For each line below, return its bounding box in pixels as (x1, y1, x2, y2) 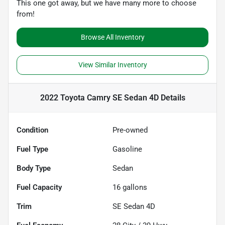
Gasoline (113, 145, 142, 154)
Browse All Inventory (80, 33, 145, 42)
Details (158, 93, 185, 103)
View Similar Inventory (78, 61, 147, 69)
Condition (17, 126, 48, 135)
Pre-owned (113, 126, 148, 135)
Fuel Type (17, 145, 48, 154)
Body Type (17, 164, 51, 173)
